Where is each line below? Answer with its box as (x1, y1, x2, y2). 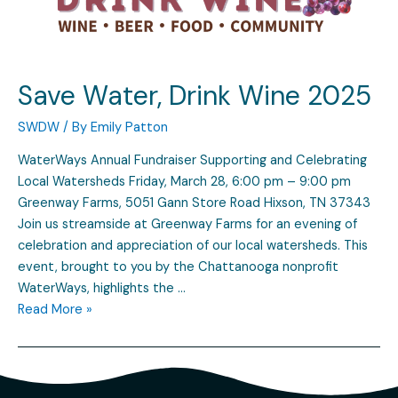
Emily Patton (91, 119, 168, 137)
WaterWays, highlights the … (18, 279, 186, 297)
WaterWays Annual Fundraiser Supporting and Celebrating (18, 151, 367, 169)
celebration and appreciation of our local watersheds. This (18, 236, 368, 254)
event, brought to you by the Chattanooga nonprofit (18, 258, 338, 275)
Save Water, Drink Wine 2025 (18, 78, 371, 114)
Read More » (18, 300, 92, 318)
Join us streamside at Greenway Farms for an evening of (18, 215, 357, 233)
